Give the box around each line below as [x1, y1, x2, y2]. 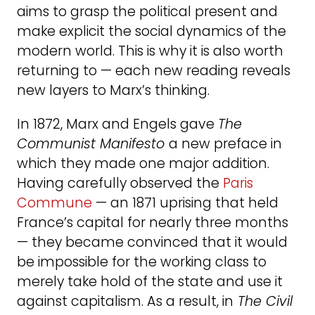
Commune [17, 193, 92, 212]
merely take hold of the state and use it [17, 271, 283, 291]
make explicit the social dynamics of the [17, 22, 286, 41]
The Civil [233, 291, 292, 311]
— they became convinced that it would [17, 232, 288, 252]
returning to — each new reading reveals [17, 61, 290, 81]
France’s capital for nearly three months [17, 212, 288, 232]
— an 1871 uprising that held [92, 193, 278, 212]
